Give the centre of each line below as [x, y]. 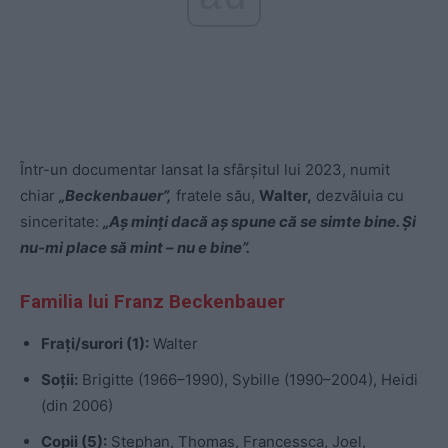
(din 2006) [77, 406]
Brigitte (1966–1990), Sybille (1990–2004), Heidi [248, 380]
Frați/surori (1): [95, 344]
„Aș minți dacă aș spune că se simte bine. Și [259, 222]
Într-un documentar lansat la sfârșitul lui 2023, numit [205, 170]
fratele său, [215, 196]
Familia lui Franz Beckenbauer [152, 302]
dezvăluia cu [358, 196]
